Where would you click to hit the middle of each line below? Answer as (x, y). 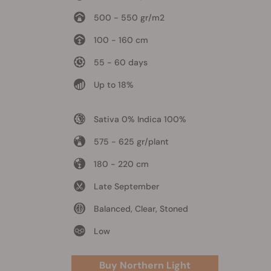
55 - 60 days (120, 62)
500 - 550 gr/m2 (129, 17)
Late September (126, 186)
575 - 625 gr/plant (131, 141)
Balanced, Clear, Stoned (141, 208)
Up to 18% (113, 84)
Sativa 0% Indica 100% (140, 119)
